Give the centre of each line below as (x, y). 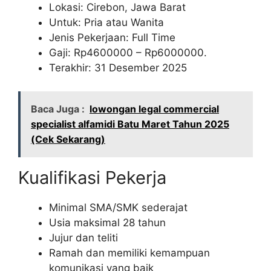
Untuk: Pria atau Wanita (106, 23)
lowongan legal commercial (154, 109)
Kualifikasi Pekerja (92, 177)
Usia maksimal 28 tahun (107, 222)
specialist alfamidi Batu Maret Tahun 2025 (130, 124)
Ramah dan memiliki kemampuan (129, 253)
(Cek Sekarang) (68, 139)
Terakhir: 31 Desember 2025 (118, 68)
